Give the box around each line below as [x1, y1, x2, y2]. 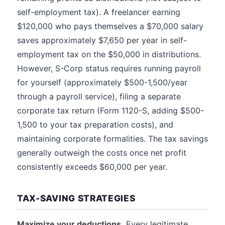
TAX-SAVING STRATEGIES [17, 193, 136, 203]
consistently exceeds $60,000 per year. [17, 162, 167, 172]
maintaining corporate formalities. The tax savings [17, 134, 208, 144]
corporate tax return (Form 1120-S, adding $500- [17, 105, 204, 116]
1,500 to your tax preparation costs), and [17, 120, 173, 130]
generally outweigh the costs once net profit [17, 148, 186, 158]
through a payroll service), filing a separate [17, 91, 181, 101]
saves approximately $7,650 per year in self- [17, 35, 187, 45]
